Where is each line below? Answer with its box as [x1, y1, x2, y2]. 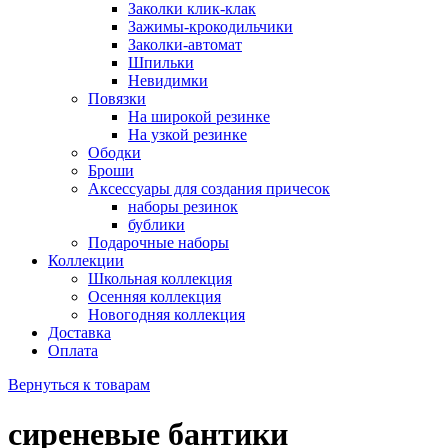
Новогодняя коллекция [88, 306, 245, 324]
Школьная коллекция [88, 270, 232, 288]
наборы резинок [128, 198, 238, 216]
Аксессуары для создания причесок [88, 180, 330, 198]
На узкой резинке [128, 126, 247, 144]
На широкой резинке [128, 108, 270, 126]
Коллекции [48, 252, 124, 270]
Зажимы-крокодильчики [128, 18, 293, 36]
